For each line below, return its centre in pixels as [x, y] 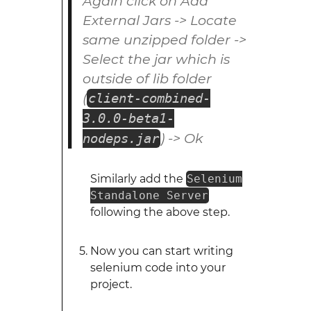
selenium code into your [158, 268]
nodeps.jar [120, 138]
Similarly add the [138, 179]
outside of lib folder [147, 78]
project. [111, 284]
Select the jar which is [156, 59]
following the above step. [160, 212]
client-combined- [149, 98]
